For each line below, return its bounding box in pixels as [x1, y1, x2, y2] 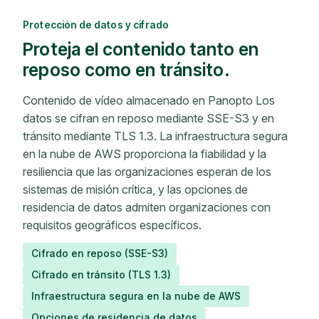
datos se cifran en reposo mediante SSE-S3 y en [23, 110, 274, 125]
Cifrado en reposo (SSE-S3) [31, 246, 168, 259]
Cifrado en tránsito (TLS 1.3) [31, 268, 171, 281]
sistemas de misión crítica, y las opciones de [23, 182, 248, 197]
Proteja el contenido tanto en [23, 38, 259, 60]
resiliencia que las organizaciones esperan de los [23, 164, 271, 179]
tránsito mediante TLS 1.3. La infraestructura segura [23, 128, 288, 143]
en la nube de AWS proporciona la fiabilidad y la [23, 146, 266, 161]
